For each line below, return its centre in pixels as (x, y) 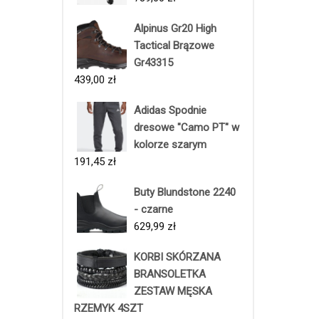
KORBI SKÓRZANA (177, 257)
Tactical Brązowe (174, 45)
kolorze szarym (170, 144)
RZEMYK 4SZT (109, 308)
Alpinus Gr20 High (175, 28)
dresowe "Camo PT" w (187, 127)
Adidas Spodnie (170, 110)
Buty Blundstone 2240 (185, 192)
